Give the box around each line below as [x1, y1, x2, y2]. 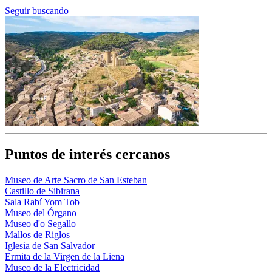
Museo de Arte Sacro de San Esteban [5, 175, 147, 186]
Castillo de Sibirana [5, 186, 80, 197]
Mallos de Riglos [5, 229, 70, 240]
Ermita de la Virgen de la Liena [5, 251, 124, 262]
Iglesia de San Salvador [5, 240, 95, 251]
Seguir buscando [5, 5, 69, 16]
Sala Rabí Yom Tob [5, 197, 80, 208]
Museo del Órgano [5, 208, 76, 219]
